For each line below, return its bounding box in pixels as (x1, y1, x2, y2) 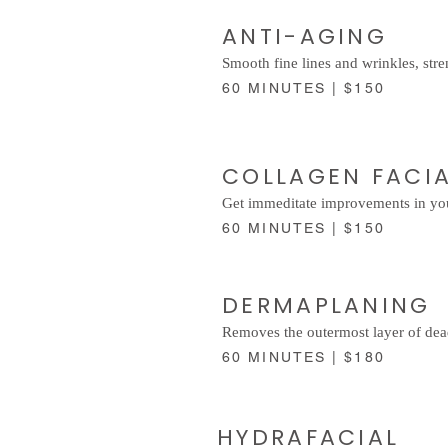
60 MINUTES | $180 (222, 348, 391, 365)
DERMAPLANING (222, 289, 440, 321)
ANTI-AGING (222, 20, 397, 52)
